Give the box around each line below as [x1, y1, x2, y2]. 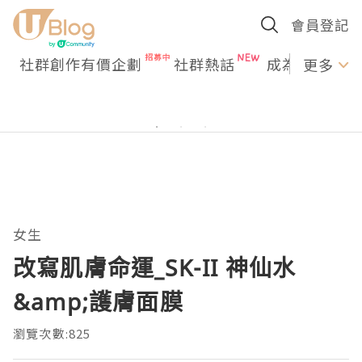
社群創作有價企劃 [19, 53, 142, 74]
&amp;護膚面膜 [13, 286, 183, 317]
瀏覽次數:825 [13, 325, 91, 342]
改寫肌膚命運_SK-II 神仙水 [13, 252, 297, 283]
